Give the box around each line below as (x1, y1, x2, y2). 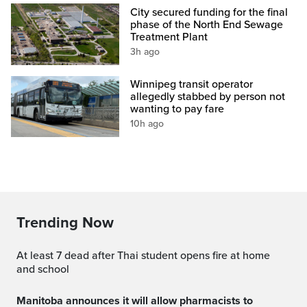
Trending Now (16, 213, 114, 232)
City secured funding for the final (130, 5, 288, 19)
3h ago (130, 45, 160, 58)
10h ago (130, 117, 164, 130)
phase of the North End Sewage (130, 17, 284, 32)
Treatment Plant (130, 29, 208, 44)
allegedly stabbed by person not (130, 89, 286, 103)
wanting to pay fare (130, 101, 225, 116)
